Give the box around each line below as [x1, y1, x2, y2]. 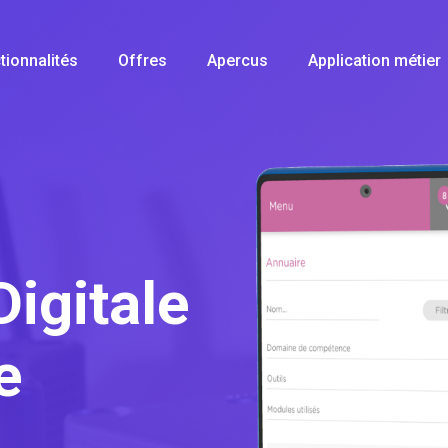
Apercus [207, 51, 268, 70]
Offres [118, 51, 167, 70]
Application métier [308, 51, 441, 70]
